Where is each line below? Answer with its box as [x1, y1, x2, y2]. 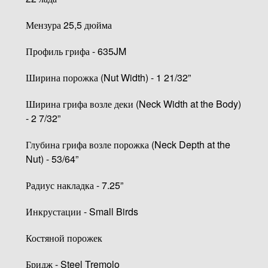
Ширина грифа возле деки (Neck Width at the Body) [25, 96, 241, 111]
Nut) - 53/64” [25, 151, 78, 166]
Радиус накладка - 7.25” [25, 178, 123, 192]
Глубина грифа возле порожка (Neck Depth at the [25, 137, 230, 151]
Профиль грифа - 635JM [25, 44, 126, 58]
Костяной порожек [25, 230, 102, 245]
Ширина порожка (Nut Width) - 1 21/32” [25, 70, 191, 84]
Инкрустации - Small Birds [25, 204, 138, 218]
